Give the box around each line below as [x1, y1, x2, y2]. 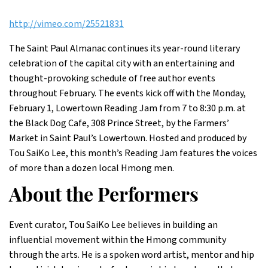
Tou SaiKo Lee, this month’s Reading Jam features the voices [9, 147, 257, 160]
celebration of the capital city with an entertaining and [9, 57, 234, 70]
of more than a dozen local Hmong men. [9, 162, 174, 175]
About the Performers [9, 187, 199, 206]
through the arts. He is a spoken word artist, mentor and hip [9, 248, 254, 261]
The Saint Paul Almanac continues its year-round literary [9, 42, 240, 55]
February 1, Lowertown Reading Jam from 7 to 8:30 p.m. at [9, 102, 246, 115]
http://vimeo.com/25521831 [9, 17, 124, 31]
